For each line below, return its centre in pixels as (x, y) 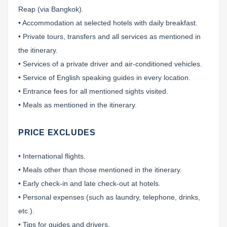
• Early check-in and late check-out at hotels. (89, 184)
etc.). (26, 211)
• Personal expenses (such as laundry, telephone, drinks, (109, 197)
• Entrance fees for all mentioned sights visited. (93, 91)
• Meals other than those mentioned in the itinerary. (100, 170)
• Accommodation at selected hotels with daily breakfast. (108, 23)
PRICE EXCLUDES (57, 133)
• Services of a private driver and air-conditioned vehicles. (110, 64)
